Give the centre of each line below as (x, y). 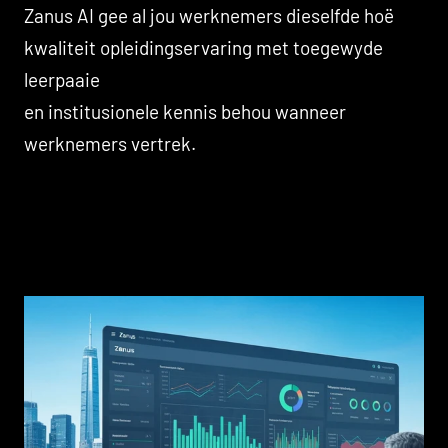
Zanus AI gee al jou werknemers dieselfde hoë (209, 15)
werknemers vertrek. (110, 143)
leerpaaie (62, 79)
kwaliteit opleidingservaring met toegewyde (203, 47)
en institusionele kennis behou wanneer (185, 111)
